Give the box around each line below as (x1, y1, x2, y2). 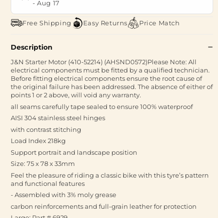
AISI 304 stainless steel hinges (11, 114, 105, 122)
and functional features (11, 179, 85, 187)
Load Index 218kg (11, 137, 66, 145)
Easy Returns (83, 18, 128, 27)
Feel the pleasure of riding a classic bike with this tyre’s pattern (11, 171, 209, 179)
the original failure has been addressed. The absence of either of (11, 83, 213, 91)
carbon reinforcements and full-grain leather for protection (11, 202, 197, 210)
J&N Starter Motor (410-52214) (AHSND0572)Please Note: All (11, 58, 197, 66)
